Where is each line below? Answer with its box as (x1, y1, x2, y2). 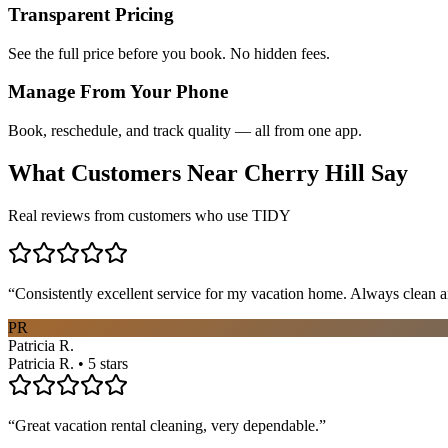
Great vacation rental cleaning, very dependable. (15, 416, 319, 434)
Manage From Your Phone (8, 81, 228, 103)
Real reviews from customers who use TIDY (8, 206, 291, 224)
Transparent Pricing (8, 3, 174, 25)
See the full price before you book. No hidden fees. (8, 44, 330, 62)
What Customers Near (8, 160, 244, 187)
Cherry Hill (244, 160, 365, 187)
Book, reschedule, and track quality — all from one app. (8, 122, 362, 140)
